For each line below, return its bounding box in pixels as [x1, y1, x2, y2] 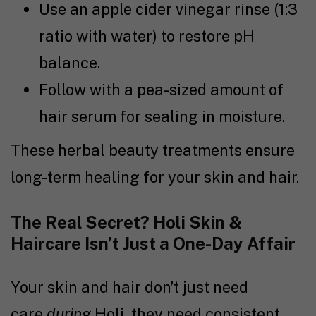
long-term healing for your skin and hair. [11, 168, 299, 187]
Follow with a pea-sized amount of [39, 80, 284, 99]
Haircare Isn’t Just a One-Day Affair [11, 233, 296, 254]
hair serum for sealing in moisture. [39, 107, 285, 126]
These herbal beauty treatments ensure [11, 141, 295, 160]
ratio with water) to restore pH [39, 27, 255, 46]
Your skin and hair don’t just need [11, 278, 248, 297]
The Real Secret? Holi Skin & [11, 212, 242, 233]
